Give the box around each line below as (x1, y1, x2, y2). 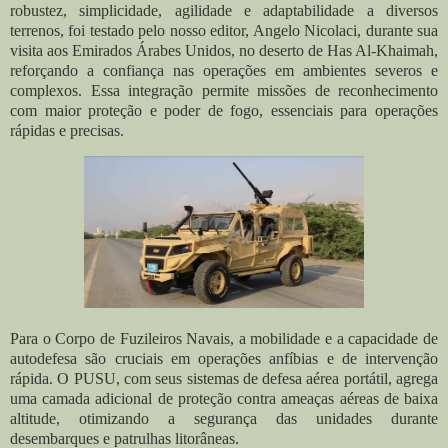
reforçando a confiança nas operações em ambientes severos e (10, 61, 438, 79)
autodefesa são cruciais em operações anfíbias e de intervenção (10, 350, 438, 368)
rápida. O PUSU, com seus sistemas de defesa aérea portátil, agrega (10, 370, 438, 388)
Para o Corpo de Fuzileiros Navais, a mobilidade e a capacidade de (10, 330, 438, 348)
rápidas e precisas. (10, 121, 124, 139)
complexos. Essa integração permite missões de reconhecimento (10, 81, 438, 99)
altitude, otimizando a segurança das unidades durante (10, 410, 438, 428)
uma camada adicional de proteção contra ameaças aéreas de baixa (10, 390, 438, 408)
